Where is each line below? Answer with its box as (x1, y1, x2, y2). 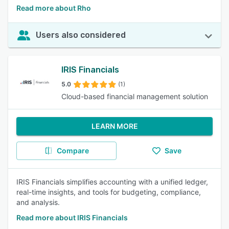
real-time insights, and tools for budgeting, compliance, (16, 188, 201, 196)
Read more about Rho (16, 4, 91, 12)
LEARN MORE (91, 122, 138, 130)
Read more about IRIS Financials (16, 213, 128, 222)
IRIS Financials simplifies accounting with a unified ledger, (16, 177, 208, 186)
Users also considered (36, 30, 126, 40)
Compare (56, 146, 89, 155)
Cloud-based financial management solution (61, 92, 208, 101)
